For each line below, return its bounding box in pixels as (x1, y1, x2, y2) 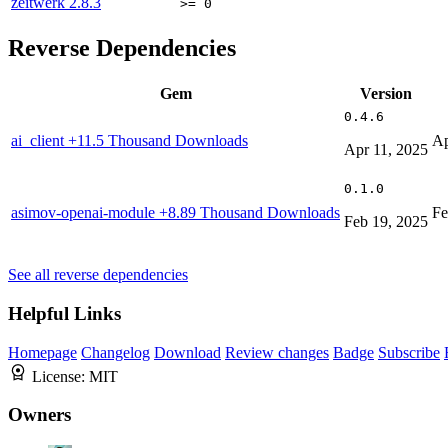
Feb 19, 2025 (344, 213, 428, 231)
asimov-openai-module (11, 204, 159, 222)
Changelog (81, 343, 150, 361)
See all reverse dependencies (8, 266, 188, 284)
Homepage (8, 343, 77, 361)
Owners (8, 404, 71, 426)
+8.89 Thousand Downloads (159, 204, 340, 222)
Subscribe (378, 343, 440, 361)
